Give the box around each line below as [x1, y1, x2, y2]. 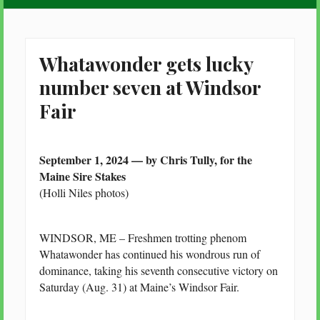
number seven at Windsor [39, 74, 261, 100]
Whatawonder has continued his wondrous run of [39, 246, 260, 261]
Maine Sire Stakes [39, 167, 126, 184]
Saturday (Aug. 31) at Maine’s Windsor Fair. [39, 279, 239, 294]
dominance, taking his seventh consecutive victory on [39, 262, 278, 278]
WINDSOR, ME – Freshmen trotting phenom [39, 229, 246, 245]
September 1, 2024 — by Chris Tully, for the [39, 151, 252, 168]
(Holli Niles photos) [39, 184, 129, 200]
